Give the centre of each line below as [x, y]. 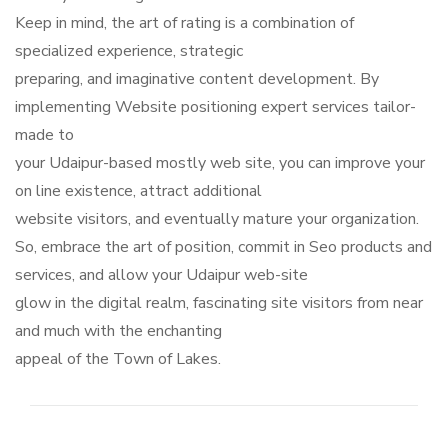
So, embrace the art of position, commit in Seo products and [223, 246]
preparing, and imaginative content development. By [197, 78]
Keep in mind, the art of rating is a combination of [184, 22]
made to [44, 134]
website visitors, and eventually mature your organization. [217, 218]
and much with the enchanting [118, 330]
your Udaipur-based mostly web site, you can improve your [220, 162]
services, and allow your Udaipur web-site [161, 274]
